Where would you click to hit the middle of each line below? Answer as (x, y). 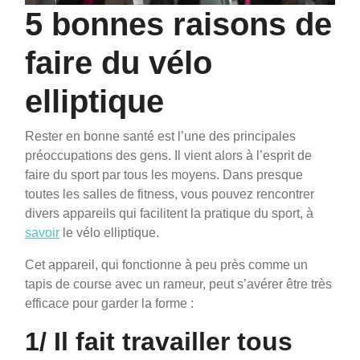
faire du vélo (119, 63)
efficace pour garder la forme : (109, 304)
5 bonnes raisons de (178, 25)
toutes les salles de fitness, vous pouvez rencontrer (170, 194)
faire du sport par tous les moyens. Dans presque (164, 175)
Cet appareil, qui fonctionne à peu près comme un (166, 265)
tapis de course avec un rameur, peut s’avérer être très (178, 284)
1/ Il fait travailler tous (159, 342)
